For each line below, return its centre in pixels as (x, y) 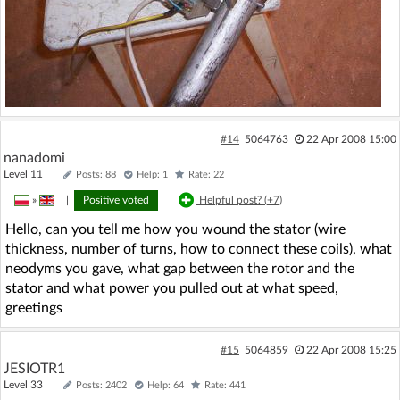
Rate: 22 (206, 174)
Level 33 (31, 384)
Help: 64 (166, 385)
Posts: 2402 (101, 385)
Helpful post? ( (233, 200)
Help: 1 (152, 174)
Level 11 (31, 174)
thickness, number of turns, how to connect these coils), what (199, 249)
